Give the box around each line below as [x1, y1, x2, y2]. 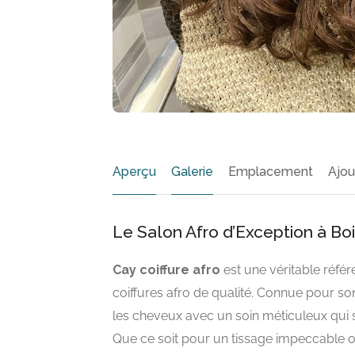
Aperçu [113, 163, 156, 179]
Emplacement [228, 163, 313, 179]
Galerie [171, 163, 213, 179]
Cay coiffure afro [113, 261, 220, 277]
